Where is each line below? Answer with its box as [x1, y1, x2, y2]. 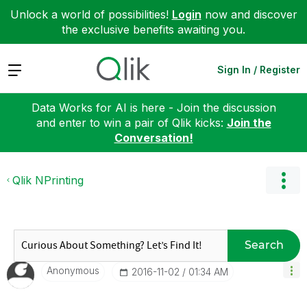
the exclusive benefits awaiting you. [62, 23, 245, 36]
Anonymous [47, 264, 99, 276]
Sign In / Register [217, 63, 300, 75]
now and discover [201, 8, 297, 21]
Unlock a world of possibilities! [10, 8, 172, 21]
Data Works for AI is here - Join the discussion [31, 100, 276, 114]
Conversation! [114, 130, 193, 145]
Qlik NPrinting [12, 173, 84, 187]
